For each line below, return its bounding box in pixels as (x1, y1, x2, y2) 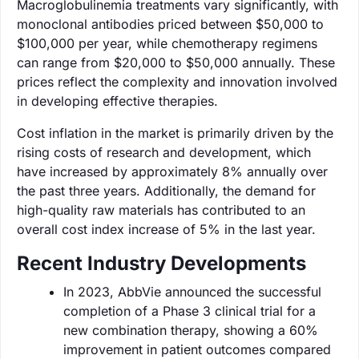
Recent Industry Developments (17, 251, 306, 275)
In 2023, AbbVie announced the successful (63, 283, 321, 300)
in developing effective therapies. (17, 92, 218, 109)
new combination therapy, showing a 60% (63, 321, 318, 338)
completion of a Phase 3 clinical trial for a (63, 302, 316, 319)
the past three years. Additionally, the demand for (17, 182, 316, 199)
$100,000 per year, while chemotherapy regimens (17, 34, 317, 51)
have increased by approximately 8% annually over (17, 163, 328, 179)
